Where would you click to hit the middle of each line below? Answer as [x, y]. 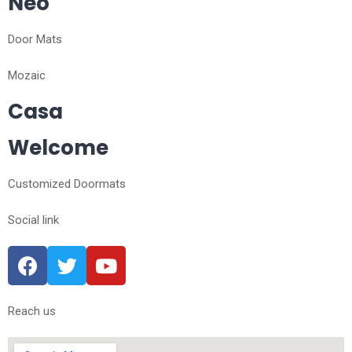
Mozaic [27, 75]
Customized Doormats [67, 184]
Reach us [32, 311]
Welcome [58, 148]
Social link [33, 220]
